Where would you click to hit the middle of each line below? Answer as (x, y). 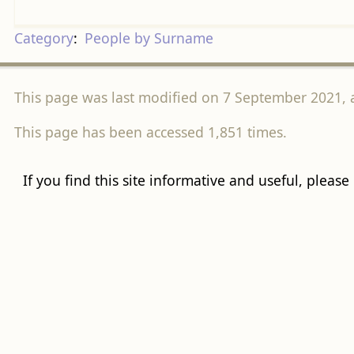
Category (43, 38)
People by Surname (149, 38)
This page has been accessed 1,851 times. (150, 132)
